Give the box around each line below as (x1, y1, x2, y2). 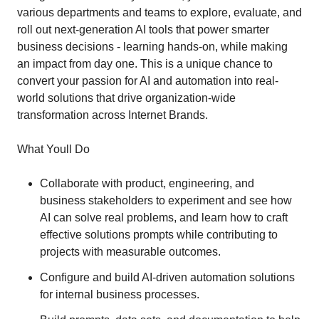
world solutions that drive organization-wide (17, 92, 236, 104)
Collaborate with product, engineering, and (40, 177, 254, 189)
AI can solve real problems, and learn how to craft (40, 211, 288, 224)
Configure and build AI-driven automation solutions (40, 271, 295, 283)
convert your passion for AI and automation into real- (17, 75, 278, 87)
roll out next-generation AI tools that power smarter (17, 23, 269, 36)
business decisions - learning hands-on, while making (17, 41, 288, 53)
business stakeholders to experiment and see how (40, 194, 292, 206)
